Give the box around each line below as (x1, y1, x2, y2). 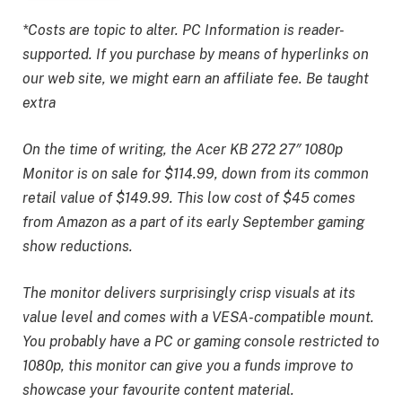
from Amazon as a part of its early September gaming (22, 214, 364, 232)
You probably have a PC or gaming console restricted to (22, 332, 380, 350)
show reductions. (22, 238, 133, 256)
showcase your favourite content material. (22, 380, 294, 398)
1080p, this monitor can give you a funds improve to (22, 356, 354, 374)
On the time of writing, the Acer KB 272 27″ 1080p (22, 141, 343, 159)
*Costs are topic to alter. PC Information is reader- (22, 22, 345, 39)
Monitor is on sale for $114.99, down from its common (22, 165, 369, 183)
